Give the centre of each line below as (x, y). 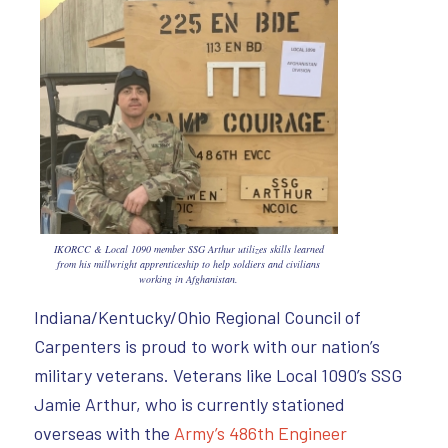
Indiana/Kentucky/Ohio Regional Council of (197, 316)
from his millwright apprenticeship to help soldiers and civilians (189, 263)
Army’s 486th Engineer (260, 432)
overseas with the (103, 432)
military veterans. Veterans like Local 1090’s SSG (217, 374)
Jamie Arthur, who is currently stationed (189, 403)
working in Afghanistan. (189, 278)
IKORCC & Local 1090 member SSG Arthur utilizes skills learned (188, 248)
